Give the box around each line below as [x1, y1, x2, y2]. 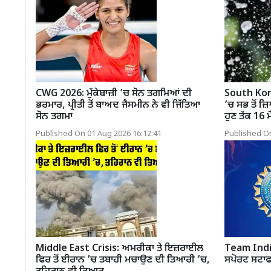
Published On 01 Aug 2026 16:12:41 [36, 129, 162, 139]
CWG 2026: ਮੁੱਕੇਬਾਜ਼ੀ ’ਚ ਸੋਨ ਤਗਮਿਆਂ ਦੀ [36, 87, 192, 100]
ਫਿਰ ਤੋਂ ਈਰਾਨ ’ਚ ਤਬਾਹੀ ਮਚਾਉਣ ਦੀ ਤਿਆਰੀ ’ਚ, [36, 253, 210, 267]
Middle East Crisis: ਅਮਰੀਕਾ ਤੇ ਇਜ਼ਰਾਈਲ [36, 242, 203, 255]
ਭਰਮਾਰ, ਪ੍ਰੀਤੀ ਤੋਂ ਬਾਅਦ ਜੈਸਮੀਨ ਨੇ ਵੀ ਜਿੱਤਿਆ [36, 99, 200, 112]
